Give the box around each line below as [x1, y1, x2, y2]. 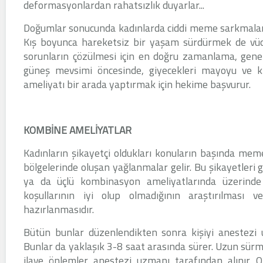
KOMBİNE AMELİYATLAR [23, 122, 131, 138]
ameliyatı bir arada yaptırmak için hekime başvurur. [23, 76, 251, 92]
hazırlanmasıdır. [23, 201, 94, 217]
